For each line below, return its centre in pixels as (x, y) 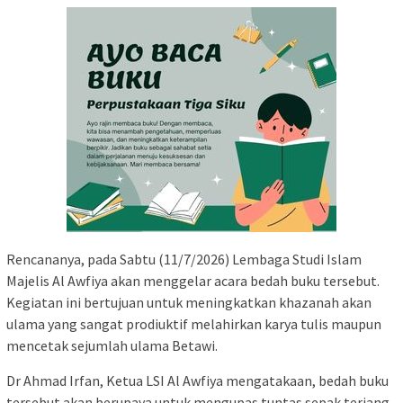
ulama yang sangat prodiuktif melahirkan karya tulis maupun (194, 323)
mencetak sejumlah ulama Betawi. (112, 345)
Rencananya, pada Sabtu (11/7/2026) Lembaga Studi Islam (184, 259)
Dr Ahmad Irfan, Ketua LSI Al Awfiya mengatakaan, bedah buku (197, 380)
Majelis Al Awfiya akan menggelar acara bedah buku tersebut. (193, 280)
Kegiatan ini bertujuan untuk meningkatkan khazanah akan (189, 302)
